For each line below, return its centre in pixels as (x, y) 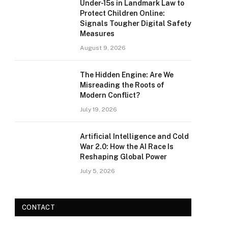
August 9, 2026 (103, 48)
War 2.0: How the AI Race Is (127, 147)
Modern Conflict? (110, 95)
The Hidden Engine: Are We (127, 75)
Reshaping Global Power (123, 157)
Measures (97, 34)
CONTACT (38, 207)
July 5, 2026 (97, 171)
